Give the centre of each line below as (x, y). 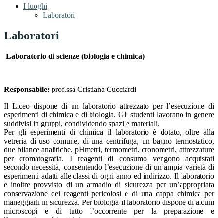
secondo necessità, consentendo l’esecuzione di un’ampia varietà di (109, 167)
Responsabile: (28, 90)
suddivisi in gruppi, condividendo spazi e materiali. (82, 124)
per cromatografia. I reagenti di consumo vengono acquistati (109, 159)
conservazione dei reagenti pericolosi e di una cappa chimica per (109, 194)
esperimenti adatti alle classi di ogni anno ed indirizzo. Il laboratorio (109, 176)
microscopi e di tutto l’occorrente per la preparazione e (109, 211)
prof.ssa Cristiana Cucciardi (94, 90)
